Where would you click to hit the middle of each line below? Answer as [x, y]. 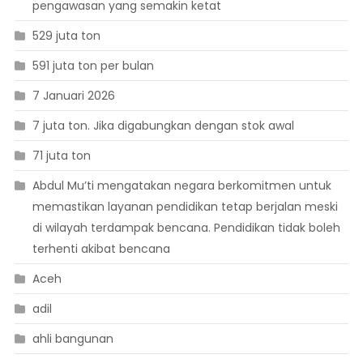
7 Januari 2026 [73, 96]
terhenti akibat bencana [101, 249]
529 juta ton [66, 36]
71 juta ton [61, 156]
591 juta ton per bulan [93, 66]
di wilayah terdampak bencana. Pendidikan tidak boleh [186, 228]
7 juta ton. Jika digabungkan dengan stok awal [163, 126]
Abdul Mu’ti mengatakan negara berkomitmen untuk [181, 186]
